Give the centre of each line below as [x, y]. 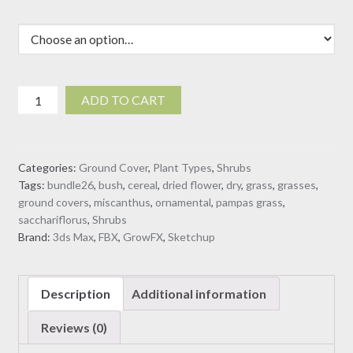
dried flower [191, 185]
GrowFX [143, 237]
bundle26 [70, 185]
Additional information [199, 293]
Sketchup [191, 237]
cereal [142, 185]
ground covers [53, 203]
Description [75, 293]
